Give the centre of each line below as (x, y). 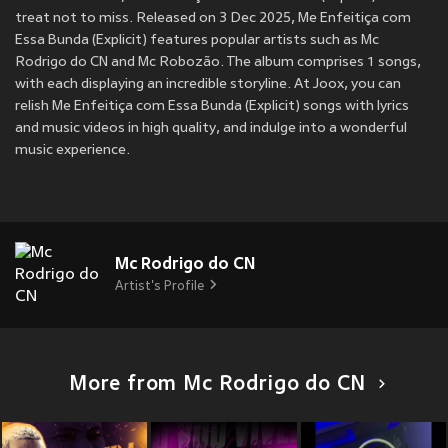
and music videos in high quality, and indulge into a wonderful (211, 129)
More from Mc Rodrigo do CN (217, 385)
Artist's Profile (159, 287)
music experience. (72, 151)
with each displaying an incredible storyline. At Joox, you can (208, 85)
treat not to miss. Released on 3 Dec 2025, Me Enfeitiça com (213, 19)
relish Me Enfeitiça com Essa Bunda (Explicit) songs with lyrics (212, 107)
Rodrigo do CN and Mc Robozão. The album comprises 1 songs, (218, 63)
